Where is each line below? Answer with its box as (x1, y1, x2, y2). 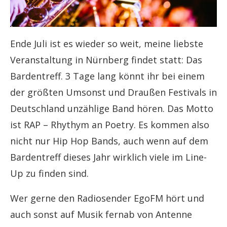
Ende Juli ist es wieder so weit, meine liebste (10, 37, 203, 50)
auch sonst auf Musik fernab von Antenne (10, 208, 192, 220)
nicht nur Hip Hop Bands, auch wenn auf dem (10, 134, 208, 147)
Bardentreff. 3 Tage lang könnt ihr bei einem (10, 69, 205, 82)
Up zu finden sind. (10, 167, 89, 179)
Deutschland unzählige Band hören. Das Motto (10, 102, 213, 115)
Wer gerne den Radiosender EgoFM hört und (10, 192, 204, 204)
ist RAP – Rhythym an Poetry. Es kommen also (10, 118, 209, 131)
